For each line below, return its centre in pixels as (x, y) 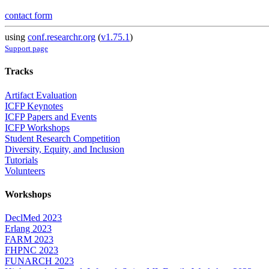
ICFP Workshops (37, 127)
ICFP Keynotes (34, 106)
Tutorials (21, 160)
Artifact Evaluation (41, 95)
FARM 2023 (29, 240)
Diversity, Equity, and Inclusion (65, 149)
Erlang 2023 (28, 229)
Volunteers (25, 171)
